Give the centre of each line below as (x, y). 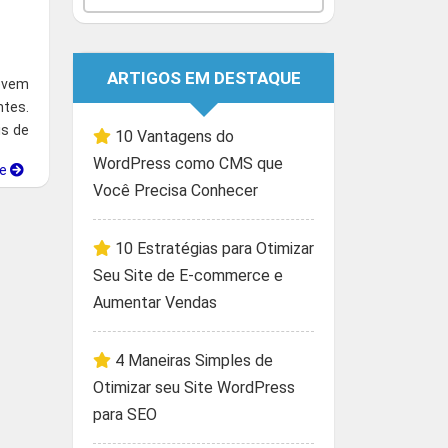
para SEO (125, 415)
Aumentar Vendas (155, 303)
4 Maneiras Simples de (194, 361)
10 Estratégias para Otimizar (214, 249)
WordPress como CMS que (188, 164)
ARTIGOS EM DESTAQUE (203, 78)
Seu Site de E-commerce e (188, 276)
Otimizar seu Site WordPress (194, 388)
